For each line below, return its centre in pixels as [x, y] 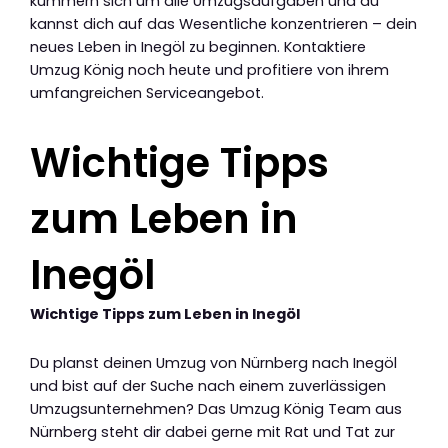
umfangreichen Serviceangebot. [147, 93]
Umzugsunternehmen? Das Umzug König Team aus [216, 408]
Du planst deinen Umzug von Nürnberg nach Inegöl [213, 362]
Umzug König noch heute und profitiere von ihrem [209, 70]
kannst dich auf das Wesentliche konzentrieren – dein [223, 24]
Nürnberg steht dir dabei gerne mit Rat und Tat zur [212, 431]
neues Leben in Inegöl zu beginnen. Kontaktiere [198, 47]
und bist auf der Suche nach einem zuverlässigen [208, 385]
